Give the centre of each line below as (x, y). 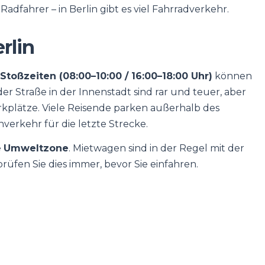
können (232, 76)
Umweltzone (36, 148)
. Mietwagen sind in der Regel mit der (156, 148)
